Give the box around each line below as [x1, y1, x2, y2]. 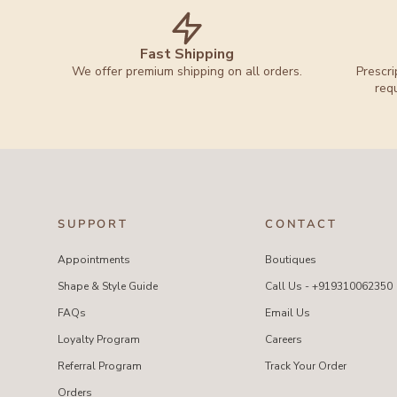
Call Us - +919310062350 [265, 279, 393, 293]
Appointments [58, 253, 130, 267]
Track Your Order [265, 359, 347, 373]
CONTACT [265, 216, 338, 232]
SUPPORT [58, 216, 128, 232]
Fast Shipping [139, 44, 234, 64]
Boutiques [265, 253, 317, 267]
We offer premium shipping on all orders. [71, 63, 302, 80]
